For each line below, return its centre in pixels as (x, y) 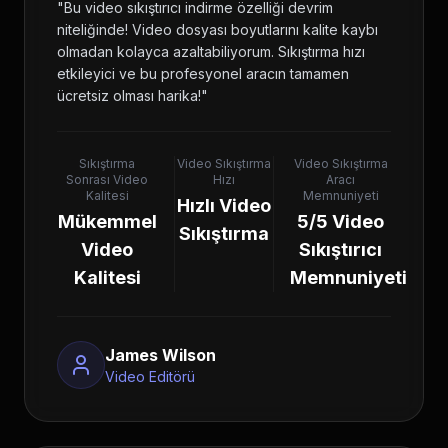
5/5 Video (341, 221)
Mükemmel (107, 221)
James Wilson (160, 355)
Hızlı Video (223, 205)
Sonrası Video (107, 179)
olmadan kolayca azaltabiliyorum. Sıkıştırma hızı (211, 51)
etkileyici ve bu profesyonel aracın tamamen (203, 73)
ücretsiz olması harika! (129, 95)
